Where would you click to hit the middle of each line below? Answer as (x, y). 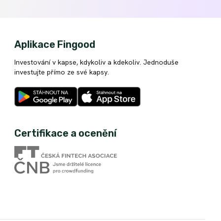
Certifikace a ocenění (65, 133)
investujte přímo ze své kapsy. (61, 72)
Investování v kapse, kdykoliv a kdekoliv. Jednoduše (96, 62)
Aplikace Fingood (55, 45)
